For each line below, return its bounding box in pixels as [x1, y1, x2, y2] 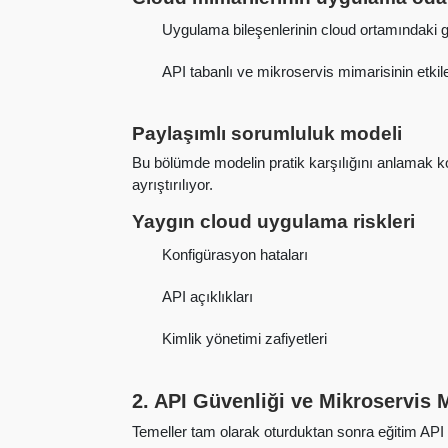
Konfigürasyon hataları [162, 245, 309, 263]
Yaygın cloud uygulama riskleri [132, 211, 415, 233]
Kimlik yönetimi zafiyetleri [162, 329, 328, 347]
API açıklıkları [162, 287, 254, 305]
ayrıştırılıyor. [132, 176, 213, 194]
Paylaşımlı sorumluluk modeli [132, 122, 402, 144]
